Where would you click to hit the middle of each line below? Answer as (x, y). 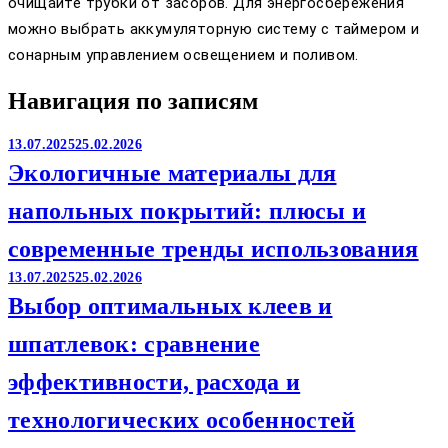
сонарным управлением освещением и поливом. (183, 55)
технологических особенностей (182, 420)
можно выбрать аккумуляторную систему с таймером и (214, 29)
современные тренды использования (213, 249)
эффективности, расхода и (154, 382)
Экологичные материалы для (172, 173)
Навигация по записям (133, 101)
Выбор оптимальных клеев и (170, 306)
